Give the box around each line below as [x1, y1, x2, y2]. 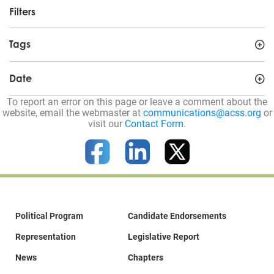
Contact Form [125, 116, 183, 130]
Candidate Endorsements [128, 209, 226, 221]
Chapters [128, 251, 163, 263]
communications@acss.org [143, 105, 261, 119]
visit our [88, 116, 125, 130]
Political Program [15, 209, 83, 221]
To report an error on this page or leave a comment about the [7, 94, 267, 108]
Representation [15, 230, 76, 242]
